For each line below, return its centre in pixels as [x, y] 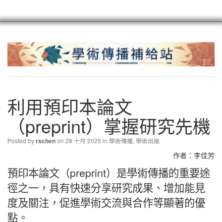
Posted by [22, 140]
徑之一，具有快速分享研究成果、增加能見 [106, 187]
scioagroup [196, 33]
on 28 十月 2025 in [82, 140]
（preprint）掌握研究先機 [109, 125]
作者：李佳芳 [194, 155]
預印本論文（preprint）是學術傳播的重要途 [109, 172]
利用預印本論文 [70, 106]
